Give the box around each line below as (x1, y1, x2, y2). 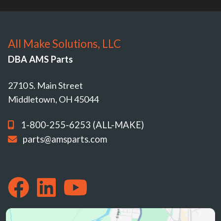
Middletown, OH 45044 (8, 93, 99, 105)
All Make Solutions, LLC (8, 37, 121, 50)
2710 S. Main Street (8, 79, 83, 91)
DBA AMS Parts (8, 53, 73, 65)
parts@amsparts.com (23, 133, 107, 145)
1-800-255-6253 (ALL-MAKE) (21, 119, 144, 130)
